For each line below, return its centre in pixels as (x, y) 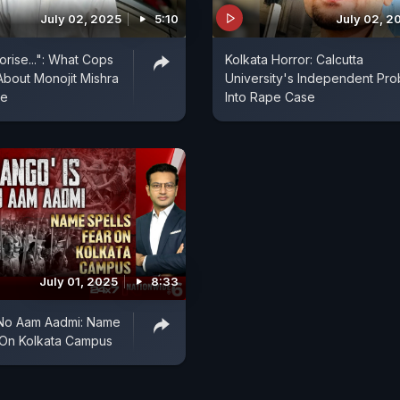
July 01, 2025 (79, 281)
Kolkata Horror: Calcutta (294, 60)
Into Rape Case (270, 97)
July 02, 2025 (81, 19)
